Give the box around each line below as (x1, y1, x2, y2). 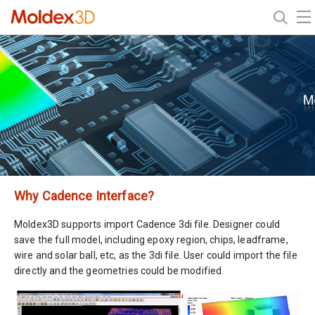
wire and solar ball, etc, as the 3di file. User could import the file (14, 250, 297, 261)
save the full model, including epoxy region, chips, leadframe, (14, 234, 288, 245)
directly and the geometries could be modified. (14, 265, 224, 276)
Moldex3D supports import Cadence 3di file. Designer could (14, 219, 280, 230)
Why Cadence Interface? (14, 188, 155, 203)
